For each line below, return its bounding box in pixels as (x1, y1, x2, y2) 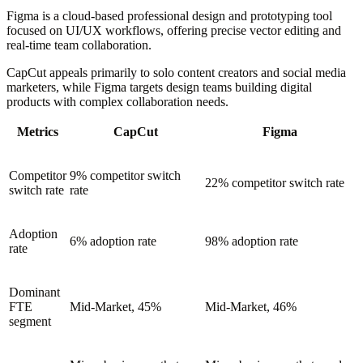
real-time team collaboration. (6, 37, 152, 52)
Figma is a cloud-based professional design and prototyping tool (6, 8, 332, 23)
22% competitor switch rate (205, 175, 344, 190)
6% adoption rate (70, 233, 156, 248)
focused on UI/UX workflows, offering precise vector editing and (6, 23, 341, 37)
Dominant (9, 284, 60, 299)
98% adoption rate (205, 233, 298, 248)
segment (9, 314, 51, 328)
